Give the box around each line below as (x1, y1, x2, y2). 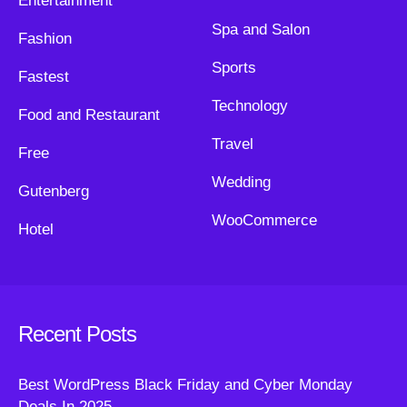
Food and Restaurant (18, 106, 160, 124)
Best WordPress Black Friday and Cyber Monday (18, 376, 352, 393)
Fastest (18, 68, 69, 85)
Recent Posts (18, 322, 136, 346)
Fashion (18, 30, 72, 47)
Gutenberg (18, 183, 89, 200)
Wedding (211, 174, 271, 191)
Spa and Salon (211, 21, 310, 38)
